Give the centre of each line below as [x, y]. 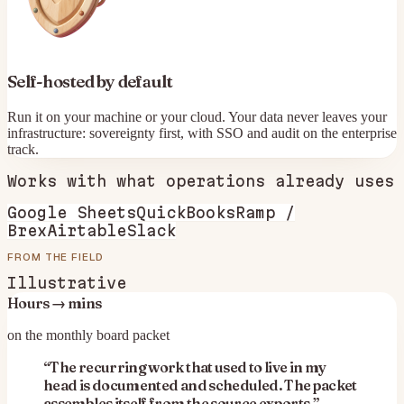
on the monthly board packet [88, 335]
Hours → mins [55, 303]
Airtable [87, 230]
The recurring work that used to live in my [188, 367]
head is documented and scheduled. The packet [200, 385]
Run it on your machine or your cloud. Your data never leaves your [197, 116]
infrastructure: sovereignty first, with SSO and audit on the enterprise [202, 133]
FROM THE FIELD [55, 257]
